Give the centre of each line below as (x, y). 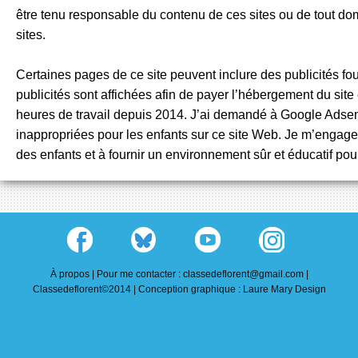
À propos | (73, 274)
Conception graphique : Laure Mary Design (232, 290)
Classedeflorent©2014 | (85, 290)
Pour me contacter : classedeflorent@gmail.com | (202, 274)
